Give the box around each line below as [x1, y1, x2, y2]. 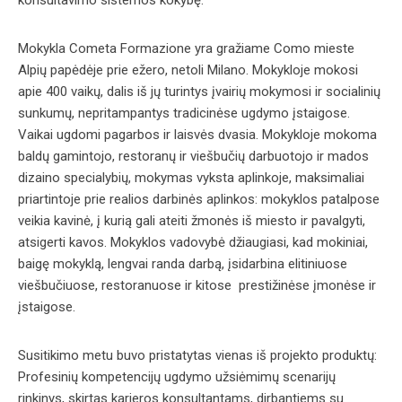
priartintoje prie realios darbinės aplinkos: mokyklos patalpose [18, 191, 380, 207]
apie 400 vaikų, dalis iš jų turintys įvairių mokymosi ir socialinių [18, 83, 380, 100]
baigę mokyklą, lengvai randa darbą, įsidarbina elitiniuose [18, 256, 347, 272]
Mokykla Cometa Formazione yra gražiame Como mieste [18, 40, 354, 57]
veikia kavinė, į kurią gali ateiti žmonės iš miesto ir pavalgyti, [18, 213, 365, 229]
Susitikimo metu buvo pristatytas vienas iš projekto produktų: [18, 347, 377, 363]
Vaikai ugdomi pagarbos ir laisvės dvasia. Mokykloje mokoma [18, 127, 377, 143]
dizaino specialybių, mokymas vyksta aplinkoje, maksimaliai [18, 170, 364, 186]
